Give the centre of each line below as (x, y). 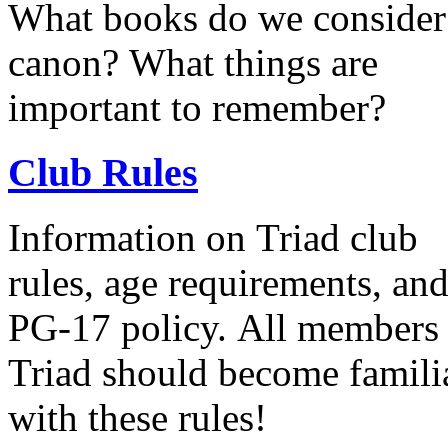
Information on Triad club (213, 237)
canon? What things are (193, 63)
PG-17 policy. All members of (122, 327)
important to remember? (197, 108)
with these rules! (137, 417)
